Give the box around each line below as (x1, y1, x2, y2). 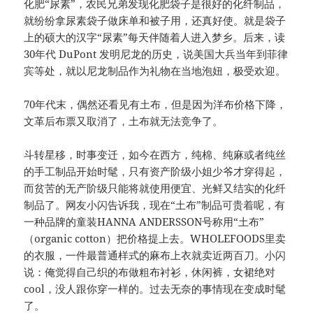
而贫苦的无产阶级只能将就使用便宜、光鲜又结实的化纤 (24, 181, 286, 196)
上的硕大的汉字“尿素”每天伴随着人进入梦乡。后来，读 (24, 30, 286, 45)
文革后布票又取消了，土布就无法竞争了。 (24, 114, 226, 129)
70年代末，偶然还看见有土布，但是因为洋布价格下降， (24, 97, 287, 112)
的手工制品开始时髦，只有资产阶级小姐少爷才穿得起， (24, 164, 286, 179)
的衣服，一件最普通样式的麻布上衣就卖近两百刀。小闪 (24, 248, 286, 263)
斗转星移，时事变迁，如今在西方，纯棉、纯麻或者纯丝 (24, 147, 286, 162)
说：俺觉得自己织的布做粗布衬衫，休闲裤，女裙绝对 (24, 265, 276, 279)
